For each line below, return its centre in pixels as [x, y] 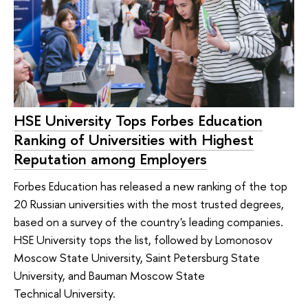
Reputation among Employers [110, 158]
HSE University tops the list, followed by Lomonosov [143, 240]
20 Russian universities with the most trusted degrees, [149, 204]
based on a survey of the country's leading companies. [148, 222]
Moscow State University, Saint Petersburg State [137, 258]
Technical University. [65, 294]
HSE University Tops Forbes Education [138, 120]
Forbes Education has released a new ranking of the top [151, 186]
